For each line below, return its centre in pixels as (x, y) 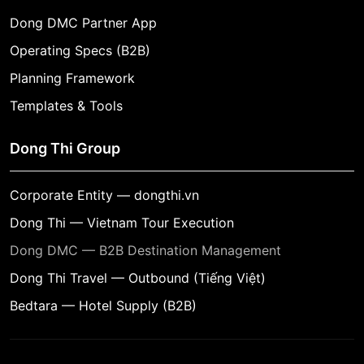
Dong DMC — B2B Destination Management (145, 250)
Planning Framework (72, 78)
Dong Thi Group (65, 148)
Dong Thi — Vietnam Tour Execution (122, 222)
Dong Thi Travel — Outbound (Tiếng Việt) (138, 277)
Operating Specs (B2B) (80, 50)
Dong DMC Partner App (83, 22)
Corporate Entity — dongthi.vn (104, 195)
